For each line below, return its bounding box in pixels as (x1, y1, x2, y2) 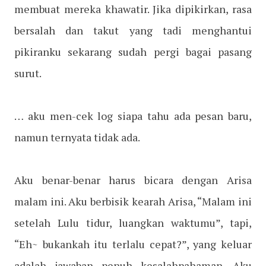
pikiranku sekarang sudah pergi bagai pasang (14, 45, 252, 59)
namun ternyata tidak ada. (14, 130, 140, 145)
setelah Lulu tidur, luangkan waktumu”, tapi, (14, 216, 252, 230)
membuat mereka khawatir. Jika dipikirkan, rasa (14, 2, 252, 17)
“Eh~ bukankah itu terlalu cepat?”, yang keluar (14, 237, 252, 252)
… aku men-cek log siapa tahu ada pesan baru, (14, 109, 252, 123)
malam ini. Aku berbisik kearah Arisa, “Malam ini (14, 194, 252, 209)
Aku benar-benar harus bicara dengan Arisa (14, 173, 252, 188)
